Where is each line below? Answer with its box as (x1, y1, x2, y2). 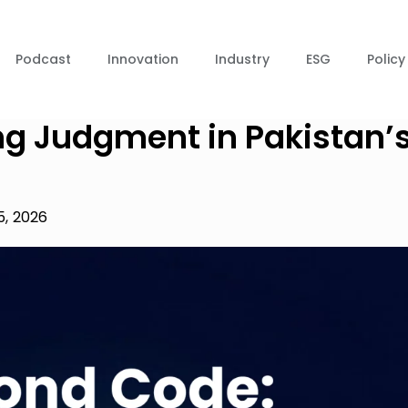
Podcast (15, 50, 71, 68)
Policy (367, 50, 405, 68)
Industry (215, 50, 270, 68)
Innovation (107, 50, 178, 68)
